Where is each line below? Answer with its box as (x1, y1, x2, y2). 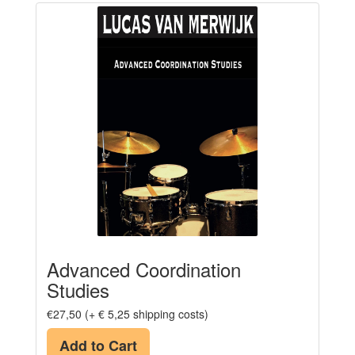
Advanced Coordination (47, 254, 241, 283)
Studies (47, 275, 109, 303)
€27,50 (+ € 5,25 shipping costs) (47, 305, 208, 322)
